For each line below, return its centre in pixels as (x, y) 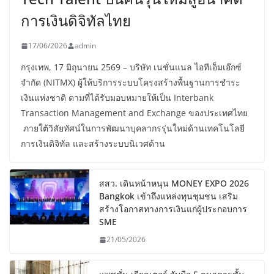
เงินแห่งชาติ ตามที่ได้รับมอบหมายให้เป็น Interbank (117, 98)
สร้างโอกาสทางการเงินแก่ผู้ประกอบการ (173, 209)
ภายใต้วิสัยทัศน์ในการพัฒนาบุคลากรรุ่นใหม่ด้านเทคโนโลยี (133, 128)
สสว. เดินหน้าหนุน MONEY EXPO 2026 (174, 183)
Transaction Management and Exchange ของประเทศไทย (134, 113)
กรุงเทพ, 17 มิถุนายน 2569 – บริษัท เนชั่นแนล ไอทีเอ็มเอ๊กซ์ (131, 67)
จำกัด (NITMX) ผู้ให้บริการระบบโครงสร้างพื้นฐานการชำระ (131, 83)
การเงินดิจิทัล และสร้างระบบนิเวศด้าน (93, 144)
